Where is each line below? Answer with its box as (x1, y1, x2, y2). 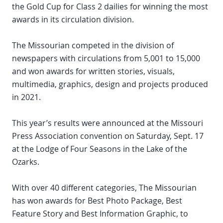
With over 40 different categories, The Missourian (12, 182, 197, 194)
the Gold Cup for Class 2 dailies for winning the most (12, 1, 208, 12)
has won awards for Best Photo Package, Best (12, 195, 182, 207)
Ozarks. (12, 156, 39, 168)
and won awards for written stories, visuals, (12, 66, 175, 77)
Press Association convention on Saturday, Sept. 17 (12, 130, 204, 142)
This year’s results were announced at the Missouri (12, 117, 203, 129)
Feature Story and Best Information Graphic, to (12, 208, 188, 220)
